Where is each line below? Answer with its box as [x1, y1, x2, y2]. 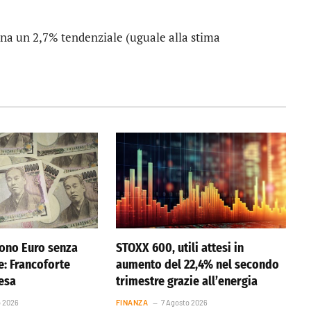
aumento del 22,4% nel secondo [115, 256, 279, 272]
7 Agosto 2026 [160, 297, 208, 307]
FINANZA [115, 297, 149, 307]
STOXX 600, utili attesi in [115, 239, 244, 255]
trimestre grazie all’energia [115, 273, 258, 289]
